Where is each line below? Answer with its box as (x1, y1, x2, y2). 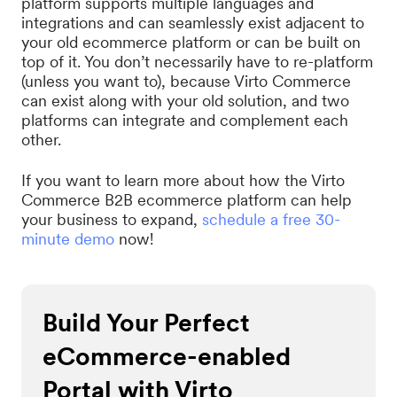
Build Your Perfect (43, 307, 250, 338)
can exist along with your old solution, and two (21, 91, 349, 110)
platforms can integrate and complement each (21, 111, 348, 129)
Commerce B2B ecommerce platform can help (21, 191, 352, 209)
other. (21, 130, 79, 149)
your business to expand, (21, 210, 202, 229)
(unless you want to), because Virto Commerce (21, 72, 351, 90)
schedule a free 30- (202, 210, 340, 229)
